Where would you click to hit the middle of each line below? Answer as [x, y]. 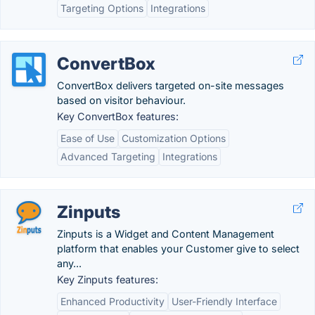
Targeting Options [102, 8]
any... [69, 263]
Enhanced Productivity [112, 301]
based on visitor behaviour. [121, 100]
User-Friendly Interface [224, 301]
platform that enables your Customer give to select [178, 249]
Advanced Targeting [108, 156]
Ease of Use [88, 138]
